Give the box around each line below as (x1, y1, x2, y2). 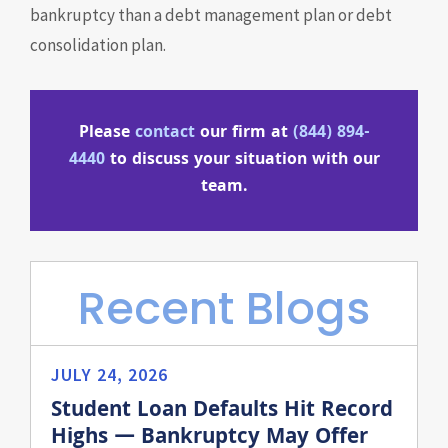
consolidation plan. (30, 34, 166, 56)
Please (78, 120, 130, 147)
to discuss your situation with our (109, 147, 380, 174)
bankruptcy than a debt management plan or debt (30, 4, 392, 26)
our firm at (199, 120, 288, 147)
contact (134, 120, 195, 147)
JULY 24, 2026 (51, 363, 168, 386)
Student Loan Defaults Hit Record (51, 394, 393, 429)
